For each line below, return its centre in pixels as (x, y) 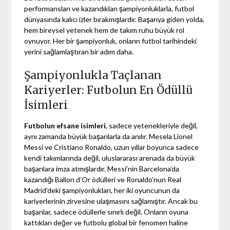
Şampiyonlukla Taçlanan (93, 75)
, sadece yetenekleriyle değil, (152, 125)
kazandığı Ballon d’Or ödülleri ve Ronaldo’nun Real (103, 179)
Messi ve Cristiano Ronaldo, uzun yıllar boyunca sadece (112, 147)
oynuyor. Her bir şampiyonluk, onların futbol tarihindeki (111, 41)
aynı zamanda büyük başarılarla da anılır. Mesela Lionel (109, 136)
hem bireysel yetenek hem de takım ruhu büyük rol (104, 30)
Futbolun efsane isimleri (65, 125)
